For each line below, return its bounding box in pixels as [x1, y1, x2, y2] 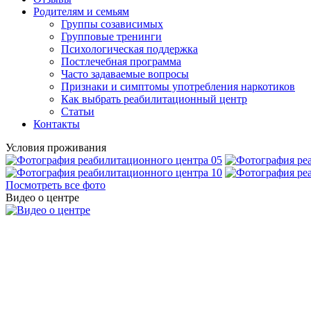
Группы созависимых [61, 18, 163, 30]
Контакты [33, 118, 80, 130]
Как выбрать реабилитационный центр [61, 93, 247, 105]
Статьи [61, 106, 94, 117]
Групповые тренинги [61, 31, 162, 42]
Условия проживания [6, 142, 106, 153]
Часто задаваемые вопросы [61, 68, 189, 80]
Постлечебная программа [61, 56, 181, 67]
